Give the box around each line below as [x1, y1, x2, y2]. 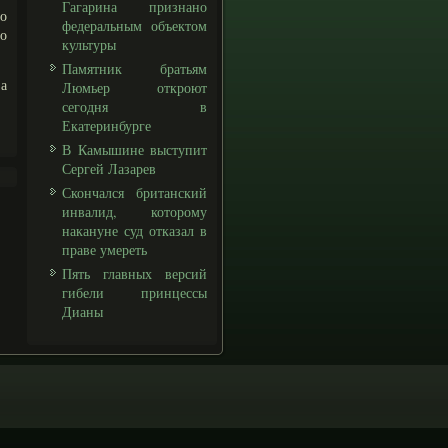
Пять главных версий [62, 264, 207, 283]
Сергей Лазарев [62, 159, 156, 178]
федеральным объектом [62, 16, 207, 35]
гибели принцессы [62, 283, 207, 302]
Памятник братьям [62, 59, 207, 78]
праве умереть [62, 240, 147, 259]
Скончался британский [62, 183, 207, 202]
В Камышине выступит [62, 140, 207, 159]
